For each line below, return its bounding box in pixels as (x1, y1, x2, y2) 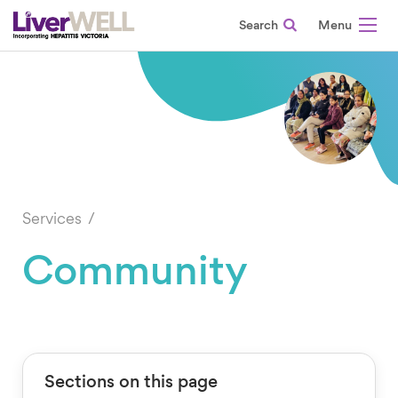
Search (238, 20, 281, 33)
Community (22, 254, 248, 294)
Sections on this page (44, 374, 218, 392)
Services (22, 211, 85, 227)
